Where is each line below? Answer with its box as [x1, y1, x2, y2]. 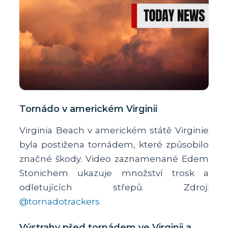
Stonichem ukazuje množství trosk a [19, 167, 209, 178]
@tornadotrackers [19, 196, 100, 207]
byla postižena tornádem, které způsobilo [19, 139, 209, 150]
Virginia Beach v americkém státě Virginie [19, 125, 209, 135]
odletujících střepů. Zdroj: [19, 182, 209, 192]
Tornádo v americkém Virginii [19, 103, 158, 115]
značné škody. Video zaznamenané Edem [19, 153, 209, 164]
